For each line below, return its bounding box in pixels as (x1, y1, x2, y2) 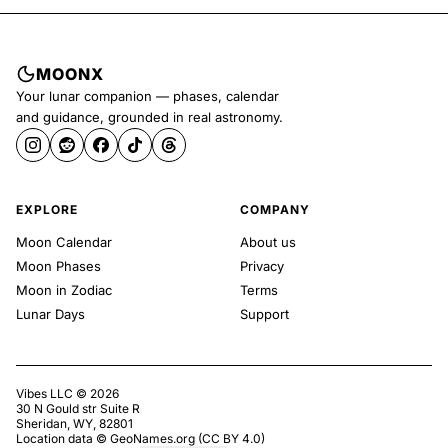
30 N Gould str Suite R (16, 401, 140, 416)
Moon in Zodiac (16, 282, 112, 298)
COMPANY (240, 202, 310, 217)
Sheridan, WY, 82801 (16, 416, 133, 431)
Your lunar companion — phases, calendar (16, 88, 279, 104)
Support (240, 306, 289, 322)
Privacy (240, 258, 284, 274)
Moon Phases (16, 258, 101, 274)
